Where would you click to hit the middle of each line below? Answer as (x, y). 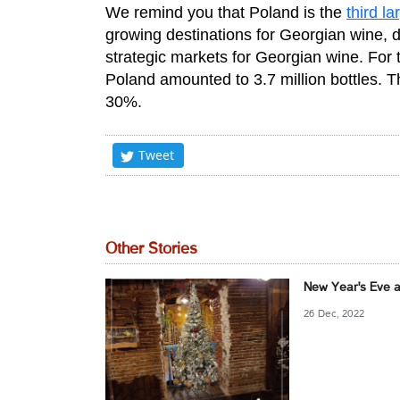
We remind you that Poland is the (226, 12)
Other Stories (151, 249)
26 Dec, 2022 (334, 314)
